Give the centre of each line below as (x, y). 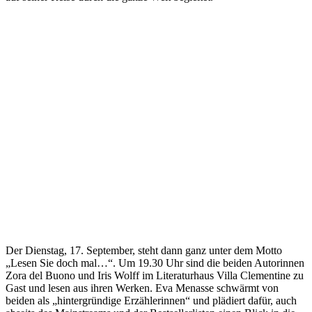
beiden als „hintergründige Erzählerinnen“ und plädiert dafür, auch (151, 301)
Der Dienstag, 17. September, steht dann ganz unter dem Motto (144, 251)
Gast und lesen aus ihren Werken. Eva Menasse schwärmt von (142, 288)
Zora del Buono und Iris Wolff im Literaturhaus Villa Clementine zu (155, 276)
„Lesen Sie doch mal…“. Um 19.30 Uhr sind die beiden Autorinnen (155, 263)
